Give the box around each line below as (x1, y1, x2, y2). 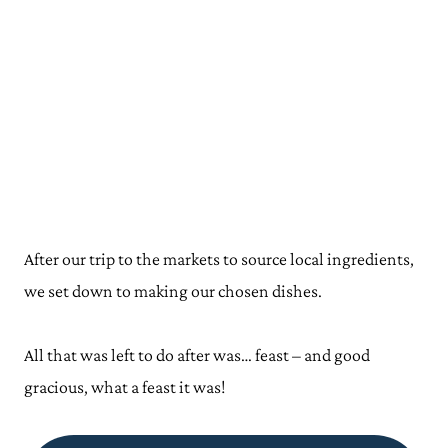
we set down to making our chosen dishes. (24, 280, 322, 301)
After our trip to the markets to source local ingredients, (24, 248, 414, 269)
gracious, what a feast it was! (24, 376, 226, 397)
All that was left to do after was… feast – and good (24, 344, 370, 365)
